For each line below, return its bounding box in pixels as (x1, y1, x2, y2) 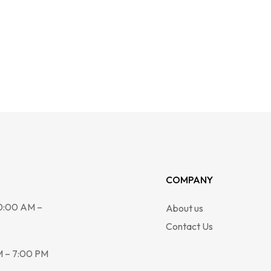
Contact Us (165, 220, 213, 233)
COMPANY (165, 174, 213, 186)
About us (165, 202, 203, 215)
